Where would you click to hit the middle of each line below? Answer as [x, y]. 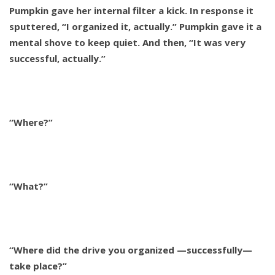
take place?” [38, 266]
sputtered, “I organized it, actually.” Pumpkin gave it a [135, 27]
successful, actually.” [57, 59]
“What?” [29, 186]
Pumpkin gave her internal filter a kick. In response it [131, 11]
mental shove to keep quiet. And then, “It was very [127, 43]
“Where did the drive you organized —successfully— [131, 250]
